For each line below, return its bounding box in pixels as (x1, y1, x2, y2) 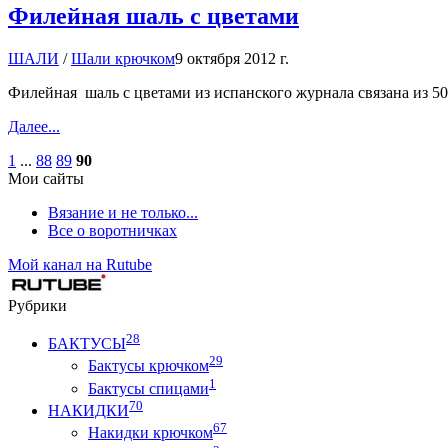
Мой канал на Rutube (8, 255, 152, 273)
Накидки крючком (88, 424, 213, 442)
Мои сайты (8, 169, 84, 187)
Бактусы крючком (88, 357, 209, 375)
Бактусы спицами (88, 379, 209, 397)
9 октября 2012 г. (175, 49, 289, 67)
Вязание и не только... (48, 203, 198, 221)
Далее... (8, 117, 60, 135)
